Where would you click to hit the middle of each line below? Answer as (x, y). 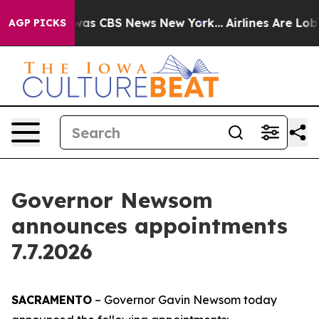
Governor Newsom (112, 200)
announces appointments (150, 226)
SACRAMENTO (52, 300)
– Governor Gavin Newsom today (184, 300)
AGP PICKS (37, 23)
